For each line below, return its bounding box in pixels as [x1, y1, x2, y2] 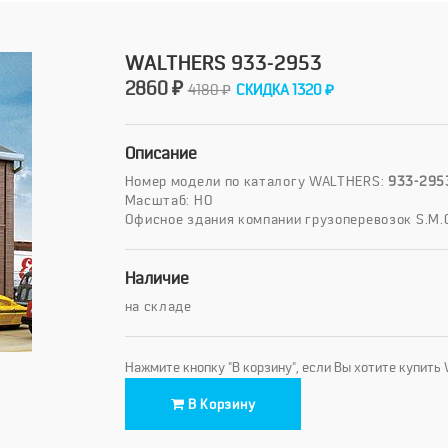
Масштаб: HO [124, 192, 214, 209]
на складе [124, 298, 192, 315]
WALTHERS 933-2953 [124, 52, 322, 76]
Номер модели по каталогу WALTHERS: [124, 173, 388, 190]
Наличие [124, 269, 189, 289]
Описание [124, 144, 197, 164]
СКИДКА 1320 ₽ [235, 81, 334, 100]
